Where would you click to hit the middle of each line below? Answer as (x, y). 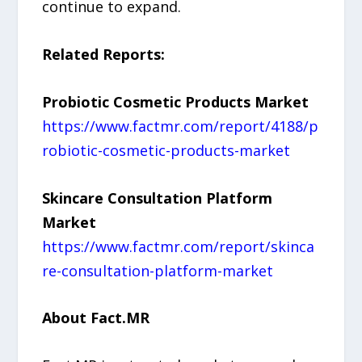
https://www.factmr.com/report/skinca (179, 246)
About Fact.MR (96, 318)
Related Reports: (104, 54)
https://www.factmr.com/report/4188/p (181, 126)
